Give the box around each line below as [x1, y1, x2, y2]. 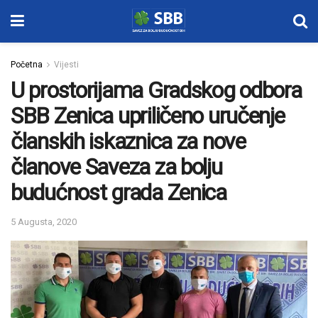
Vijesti [54, 60, 79, 70]
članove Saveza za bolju [11, 153, 222, 180]
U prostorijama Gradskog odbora [11, 77, 302, 104]
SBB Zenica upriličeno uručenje [11, 102, 285, 129]
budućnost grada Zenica [11, 179, 226, 206]
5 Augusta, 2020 [11, 216, 77, 227]
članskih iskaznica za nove [11, 128, 246, 155]
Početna [11, 60, 43, 70]
